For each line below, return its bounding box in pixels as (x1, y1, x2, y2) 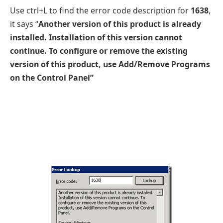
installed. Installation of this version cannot (10, 31, 182, 43)
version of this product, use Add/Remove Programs (10, 58, 210, 70)
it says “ (10, 18, 38, 29)
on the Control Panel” (10, 72, 94, 83)
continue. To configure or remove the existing (10, 45, 188, 56)
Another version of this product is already (38, 18, 201, 29)
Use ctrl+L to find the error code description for (10, 4, 191, 16)
